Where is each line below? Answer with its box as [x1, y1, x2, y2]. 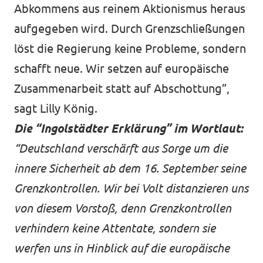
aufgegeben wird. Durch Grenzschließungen [14, 22, 245, 35]
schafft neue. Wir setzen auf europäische [14, 62, 229, 75]
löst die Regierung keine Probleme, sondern [14, 42, 246, 55]
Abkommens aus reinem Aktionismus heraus [14, 2, 245, 15]
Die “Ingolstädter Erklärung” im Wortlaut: [14, 122, 243, 135]
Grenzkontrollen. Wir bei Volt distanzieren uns [14, 181, 248, 195]
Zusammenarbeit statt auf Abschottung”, [14, 82, 230, 95]
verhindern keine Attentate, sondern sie [14, 221, 215, 235]
